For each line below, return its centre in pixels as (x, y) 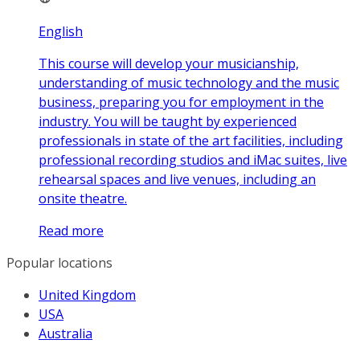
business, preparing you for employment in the (181, 102)
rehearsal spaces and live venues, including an (177, 180)
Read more (71, 231)
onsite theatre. (83, 199)
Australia (65, 334)
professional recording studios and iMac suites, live (193, 160)
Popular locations (59, 263)
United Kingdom (87, 295)
